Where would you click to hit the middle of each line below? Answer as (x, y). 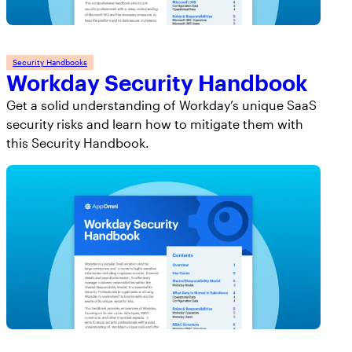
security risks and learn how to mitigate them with (155, 123)
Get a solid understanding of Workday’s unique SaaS (161, 104)
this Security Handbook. (78, 142)
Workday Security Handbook (157, 82)
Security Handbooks (50, 62)
